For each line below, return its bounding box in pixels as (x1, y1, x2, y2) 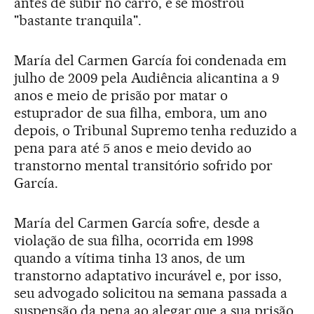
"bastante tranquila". (14, 11, 142, 29)
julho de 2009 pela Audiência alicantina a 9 (14, 69, 280, 86)
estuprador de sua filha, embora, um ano (14, 104, 268, 121)
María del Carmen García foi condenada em (14, 51, 287, 69)
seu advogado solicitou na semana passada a (14, 284, 288, 301)
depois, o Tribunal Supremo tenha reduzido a (14, 121, 298, 139)
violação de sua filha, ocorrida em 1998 (14, 231, 254, 249)
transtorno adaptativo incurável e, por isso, (14, 266, 282, 284)
